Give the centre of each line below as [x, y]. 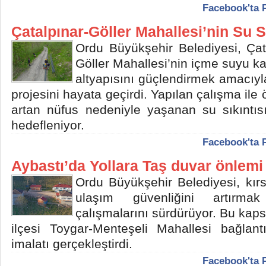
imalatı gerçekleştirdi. [72, 244]
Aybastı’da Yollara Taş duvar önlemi [137, 166]
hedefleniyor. [48, 125]
